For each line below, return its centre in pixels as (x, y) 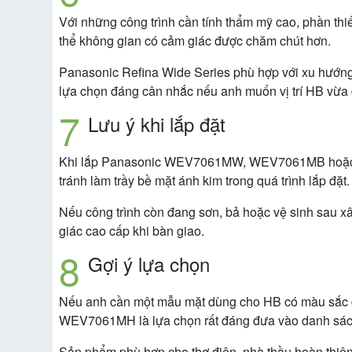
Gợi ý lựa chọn (149, 264)
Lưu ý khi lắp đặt (157, 124)
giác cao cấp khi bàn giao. (132, 231)
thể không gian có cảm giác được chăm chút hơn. (195, 41)
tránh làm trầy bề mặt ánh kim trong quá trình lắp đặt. (204, 181)
